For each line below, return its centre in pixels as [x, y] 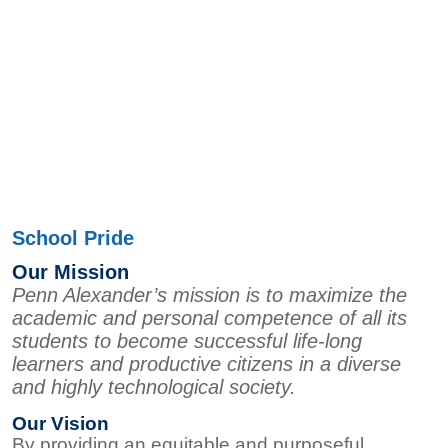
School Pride [73, 238]
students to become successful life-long [187, 341]
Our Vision [60, 423]
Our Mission [70, 272]
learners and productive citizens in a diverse [206, 364]
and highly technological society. [154, 387]
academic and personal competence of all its [209, 318]
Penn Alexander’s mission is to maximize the [209, 295]
